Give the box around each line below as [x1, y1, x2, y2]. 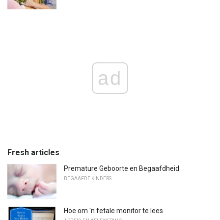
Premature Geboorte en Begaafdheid [64, 164, 179, 172]
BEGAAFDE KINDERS [64, 175, 111, 181]
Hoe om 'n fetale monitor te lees [64, 207, 163, 215]
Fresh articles [7, 147, 59, 157]
